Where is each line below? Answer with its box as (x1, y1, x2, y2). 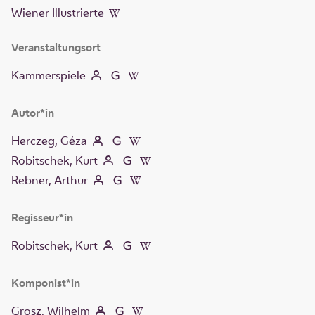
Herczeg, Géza (11, 133, 87, 149)
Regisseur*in (11, 210, 73, 226)
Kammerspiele (11, 67, 86, 84)
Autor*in (11, 105, 54, 121)
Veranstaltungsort (11, 40, 101, 56)
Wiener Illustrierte (11, 5, 104, 21)
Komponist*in (11, 276, 80, 291)
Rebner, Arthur (11, 172, 88, 188)
